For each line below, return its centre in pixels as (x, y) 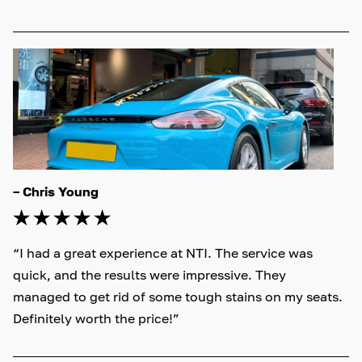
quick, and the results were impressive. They (151, 274)
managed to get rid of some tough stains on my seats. (179, 296)
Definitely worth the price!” (96, 318)
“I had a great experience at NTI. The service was (164, 253)
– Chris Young (56, 191)
